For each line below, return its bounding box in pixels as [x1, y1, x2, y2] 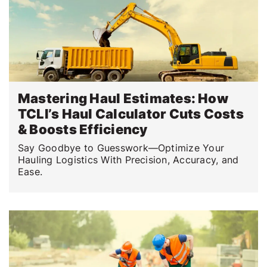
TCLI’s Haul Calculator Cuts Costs [18, 105, 244, 122]
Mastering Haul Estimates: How [18, 90, 228, 106]
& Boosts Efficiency [18, 121, 148, 137]
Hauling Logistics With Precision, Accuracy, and [18, 153, 239, 166]
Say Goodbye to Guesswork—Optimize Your [18, 141, 225, 154]
